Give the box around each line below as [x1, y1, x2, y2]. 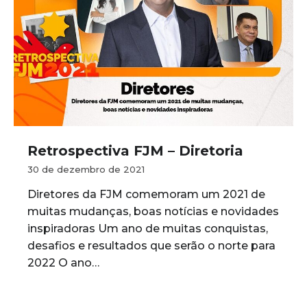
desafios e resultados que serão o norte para [27, 239, 275, 252]
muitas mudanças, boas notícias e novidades [27, 205, 279, 218]
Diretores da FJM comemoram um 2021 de [27, 188, 265, 201]
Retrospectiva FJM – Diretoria [27, 143, 243, 159]
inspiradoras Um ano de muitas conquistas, [27, 222, 268, 235]
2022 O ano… [27, 256, 99, 269]
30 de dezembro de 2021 [27, 164, 145, 175]
